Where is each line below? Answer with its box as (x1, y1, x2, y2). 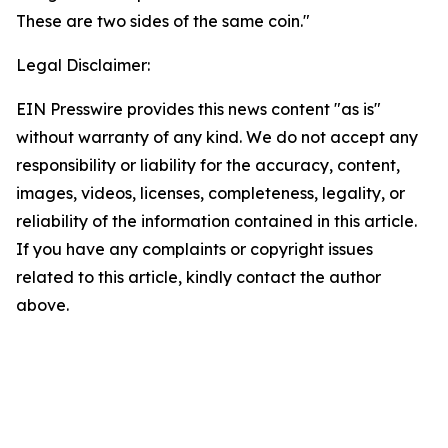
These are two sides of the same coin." (16, 11, 310, 32)
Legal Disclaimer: (16, 55, 150, 76)
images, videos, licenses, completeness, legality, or (16, 183, 405, 204)
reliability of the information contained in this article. (16, 211, 417, 232)
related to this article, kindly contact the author (16, 267, 381, 288)
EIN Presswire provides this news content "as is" (16, 99, 381, 120)
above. (16, 295, 69, 316)
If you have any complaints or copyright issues (16, 239, 373, 260)
